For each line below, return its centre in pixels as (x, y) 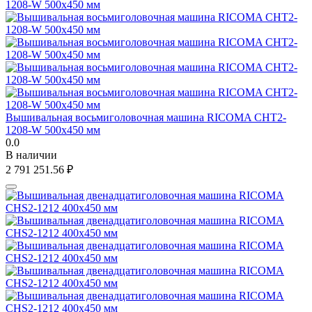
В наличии (31, 155)
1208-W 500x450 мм (53, 130)
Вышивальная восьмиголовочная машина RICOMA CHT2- (146, 117)
